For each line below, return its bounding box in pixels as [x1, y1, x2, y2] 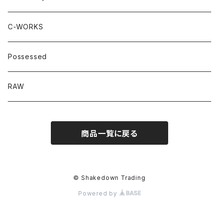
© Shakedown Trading [73, 174, 146, 181]
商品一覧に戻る [81, 129, 138, 138]
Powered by [78, 190, 119, 197]
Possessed [8, 52, 47, 61]
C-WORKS [8, 22, 44, 31]
